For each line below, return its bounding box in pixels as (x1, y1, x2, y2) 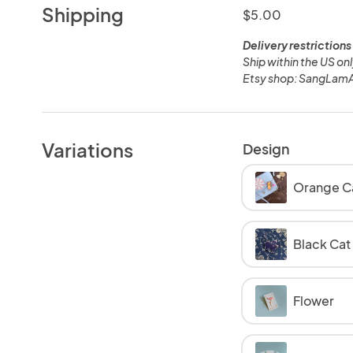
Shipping (42, 2, 124, 26)
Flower (292, 292, 334, 309)
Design (242, 139, 290, 158)
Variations (42, 137, 134, 162)
